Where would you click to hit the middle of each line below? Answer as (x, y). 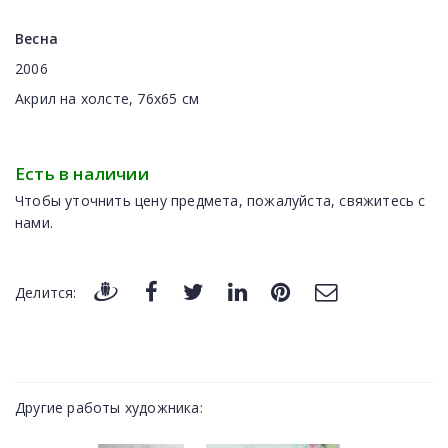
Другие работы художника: (109, 407)
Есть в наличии (82, 174)
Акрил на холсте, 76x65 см (107, 99)
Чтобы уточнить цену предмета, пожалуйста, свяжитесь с (220, 201)
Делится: (46, 292)
